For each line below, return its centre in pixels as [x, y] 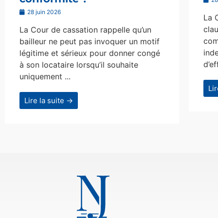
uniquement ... [45, 77]
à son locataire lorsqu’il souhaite [79, 65]
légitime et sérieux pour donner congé [90, 53]
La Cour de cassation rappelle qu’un [85, 30]
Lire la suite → [49, 101]
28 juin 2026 [43, 12]
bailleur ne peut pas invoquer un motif [90, 42]
